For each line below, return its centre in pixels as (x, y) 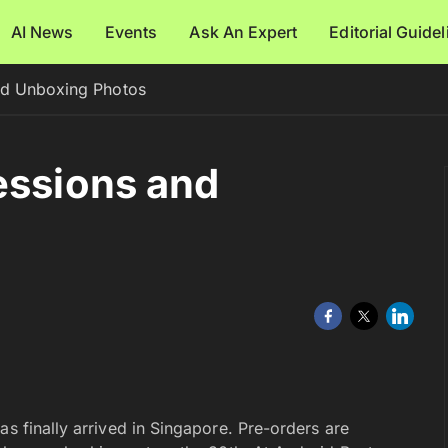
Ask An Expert (243, 32)
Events (131, 32)
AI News (42, 32)
